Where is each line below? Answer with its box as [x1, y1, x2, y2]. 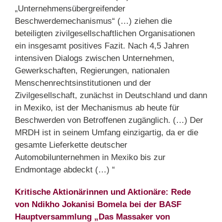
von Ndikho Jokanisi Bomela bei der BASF [15, 199, 181, 209]
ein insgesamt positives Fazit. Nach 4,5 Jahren [15, 41, 189, 51]
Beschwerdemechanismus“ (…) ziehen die [15, 16, 172, 26]
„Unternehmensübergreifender [15, 3, 125, 13]
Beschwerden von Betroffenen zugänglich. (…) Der [15, 115, 203, 125]
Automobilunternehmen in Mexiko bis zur [15, 152, 166, 162]
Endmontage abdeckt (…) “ [15, 165, 115, 174]
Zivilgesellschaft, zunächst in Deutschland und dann [15, 90, 207, 100]
